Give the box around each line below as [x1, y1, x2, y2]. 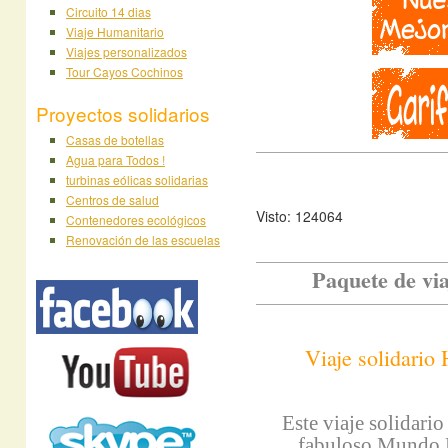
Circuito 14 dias [66, 3, 151, 20]
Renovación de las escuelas [66, 231, 220, 248]
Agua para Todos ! [66, 151, 165, 168]
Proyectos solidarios [36, 100, 210, 127]
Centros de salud [66, 191, 159, 208]
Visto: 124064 [256, 206, 343, 226]
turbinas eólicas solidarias [66, 171, 208, 188]
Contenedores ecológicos [66, 211, 206, 228]
